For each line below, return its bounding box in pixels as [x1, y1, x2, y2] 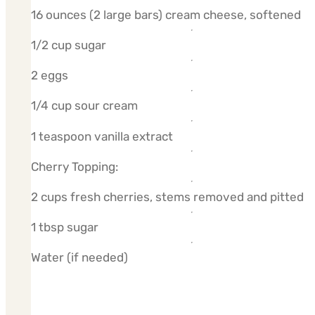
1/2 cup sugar [30, 38, 106, 53]
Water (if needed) [30, 250, 128, 265]
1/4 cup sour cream [30, 98, 138, 113]
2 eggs [30, 68, 68, 83]
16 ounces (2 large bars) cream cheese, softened [30, 8, 301, 22]
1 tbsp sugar [30, 220, 98, 235]
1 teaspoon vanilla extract [30, 129, 173, 143]
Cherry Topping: [30, 159, 118, 174]
